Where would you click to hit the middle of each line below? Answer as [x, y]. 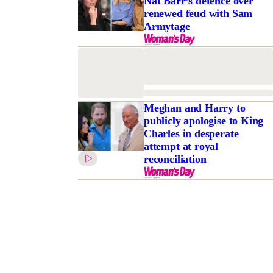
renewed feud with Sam [198, 14]
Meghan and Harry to [194, 108]
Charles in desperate [191, 134]
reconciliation [175, 159]
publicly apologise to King [204, 121]
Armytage [167, 27]
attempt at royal [181, 147]
